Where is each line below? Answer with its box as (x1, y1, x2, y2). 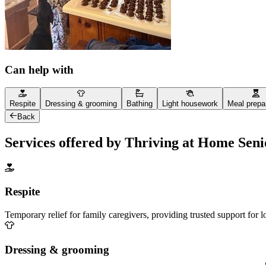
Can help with (5, 63, 74, 76)
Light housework (162, 99, 218, 108)
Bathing (126, 99, 153, 108)
